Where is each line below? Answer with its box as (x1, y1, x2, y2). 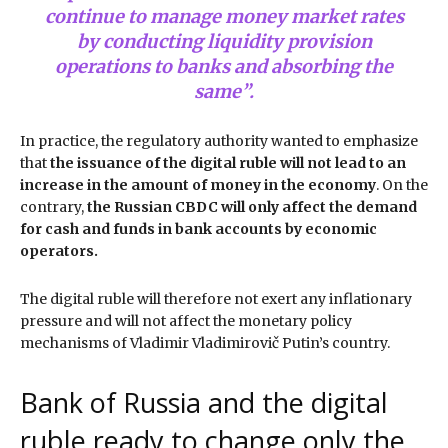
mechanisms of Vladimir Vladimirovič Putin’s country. (20, 333, 393, 352)
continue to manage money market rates (44, 4, 404, 28)
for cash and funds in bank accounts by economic (20, 219, 377, 238)
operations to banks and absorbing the (55, 54, 393, 78)
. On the (376, 175, 428, 194)
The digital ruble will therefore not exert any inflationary (20, 289, 412, 308)
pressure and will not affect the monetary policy (20, 311, 352, 330)
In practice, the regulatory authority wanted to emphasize (20, 131, 418, 150)
